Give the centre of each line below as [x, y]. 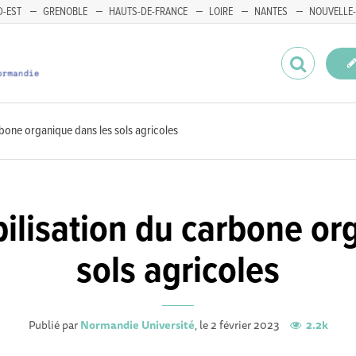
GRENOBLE [65, 12]
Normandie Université [137, 325]
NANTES [271, 12]
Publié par [54, 325]
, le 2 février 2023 [238, 325]
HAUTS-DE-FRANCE [148, 12]
